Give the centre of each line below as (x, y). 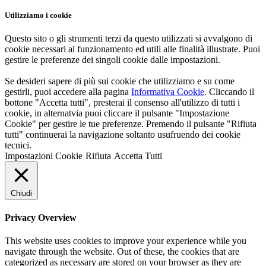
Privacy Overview (41, 217)
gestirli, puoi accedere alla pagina (68, 92)
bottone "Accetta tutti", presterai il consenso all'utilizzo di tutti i (122, 103)
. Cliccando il (229, 92)
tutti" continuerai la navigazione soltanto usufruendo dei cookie (123, 135)
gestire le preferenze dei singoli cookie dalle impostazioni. (113, 60)
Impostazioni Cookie (44, 156)
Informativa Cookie (168, 92)
